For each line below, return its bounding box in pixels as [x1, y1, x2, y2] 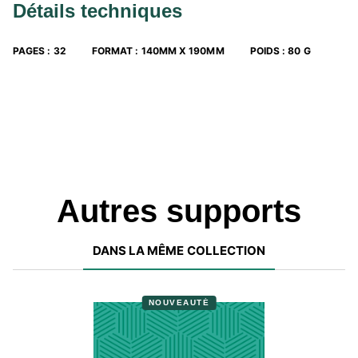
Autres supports [57, 193, 301, 229]
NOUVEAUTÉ [148, 297, 210, 307]
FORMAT [91, 45, 133, 57]
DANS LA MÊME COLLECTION [92, 243, 266, 258]
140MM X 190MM [141, 45, 225, 57]
